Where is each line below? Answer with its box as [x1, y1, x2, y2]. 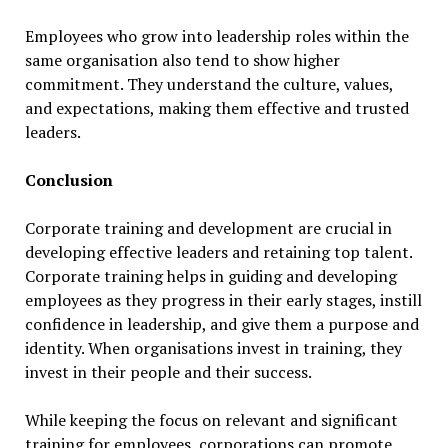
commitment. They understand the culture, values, [24, 73, 393, 96]
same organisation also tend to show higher [24, 49, 340, 72]
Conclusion [24, 169, 113, 192]
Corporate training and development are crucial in [24, 217, 392, 240]
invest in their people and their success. [24, 361, 312, 384]
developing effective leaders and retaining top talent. [24, 241, 412, 264]
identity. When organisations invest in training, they [24, 337, 402, 360]
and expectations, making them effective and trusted [24, 97, 409, 120]
